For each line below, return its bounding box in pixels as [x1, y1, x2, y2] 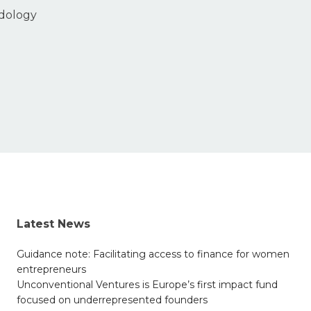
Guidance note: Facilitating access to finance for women [16, 248, 289, 261]
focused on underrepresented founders [16, 294, 208, 307]
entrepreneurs [16, 263, 86, 276]
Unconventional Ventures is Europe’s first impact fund [16, 278, 278, 292]
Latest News [16, 217, 90, 231]
